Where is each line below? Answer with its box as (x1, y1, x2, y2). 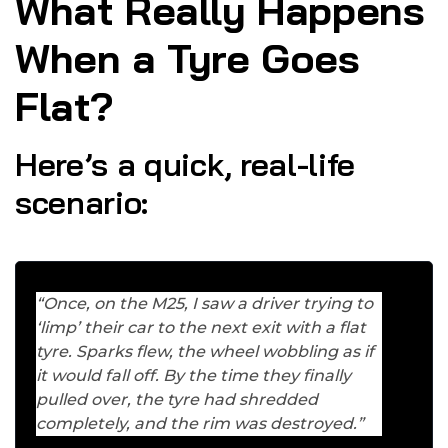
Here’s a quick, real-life (15, 144, 355, 185)
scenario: (15, 182, 149, 223)
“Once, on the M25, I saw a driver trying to (36, 294, 373, 314)
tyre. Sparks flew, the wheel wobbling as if (36, 342, 374, 362)
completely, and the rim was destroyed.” (36, 414, 364, 434)
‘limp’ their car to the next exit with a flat (36, 318, 366, 338)
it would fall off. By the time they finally (36, 366, 351, 386)
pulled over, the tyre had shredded (36, 390, 318, 410)
